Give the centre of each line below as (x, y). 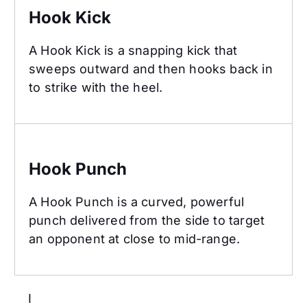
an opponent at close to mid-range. (135, 239)
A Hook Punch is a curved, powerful (137, 202)
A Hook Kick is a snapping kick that (133, 51)
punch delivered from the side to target (147, 221)
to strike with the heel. (96, 88)
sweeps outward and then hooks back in (151, 69)
